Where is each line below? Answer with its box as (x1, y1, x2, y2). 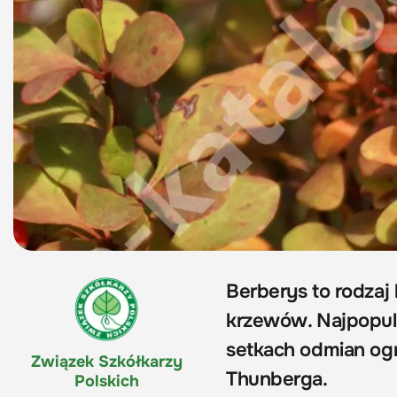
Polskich (74, 371, 139, 392)
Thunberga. (226, 367, 328, 393)
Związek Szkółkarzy (30, 352, 183, 372)
